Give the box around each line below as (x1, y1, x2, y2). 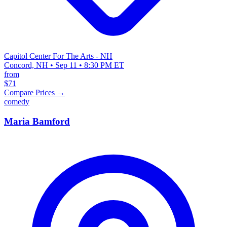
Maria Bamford (4, 116, 70, 127)
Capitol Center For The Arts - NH (4, 51, 112, 60)
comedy (4, 97, 29, 106)
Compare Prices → (4, 88, 65, 97)
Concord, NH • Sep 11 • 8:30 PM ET (4, 60, 124, 69)
